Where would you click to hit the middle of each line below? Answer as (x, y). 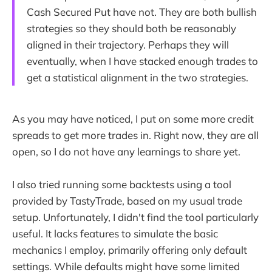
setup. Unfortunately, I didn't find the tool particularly (135, 217)
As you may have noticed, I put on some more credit (133, 118)
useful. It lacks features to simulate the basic (115, 233)
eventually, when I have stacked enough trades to (142, 61)
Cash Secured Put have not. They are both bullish (142, 12)
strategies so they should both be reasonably (131, 28)
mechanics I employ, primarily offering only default (130, 250)
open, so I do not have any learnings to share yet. (126, 151)
